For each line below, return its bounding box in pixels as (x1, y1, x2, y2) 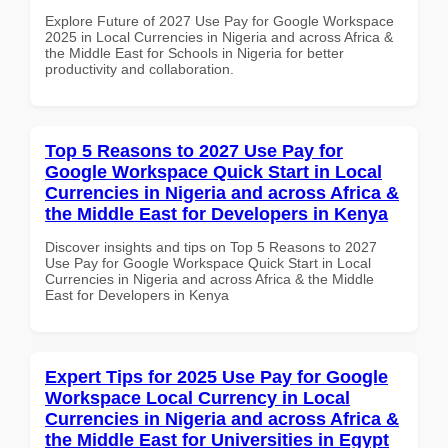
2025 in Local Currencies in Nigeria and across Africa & (45, 28, 393, 45)
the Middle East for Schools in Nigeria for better (45, 44, 344, 61)
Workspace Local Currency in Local (45, 387, 350, 408)
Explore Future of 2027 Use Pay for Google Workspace (45, 12, 394, 29)
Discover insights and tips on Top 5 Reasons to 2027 (45, 238, 377, 255)
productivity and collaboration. (45, 60, 234, 77)
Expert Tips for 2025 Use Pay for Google (45, 366, 388, 387)
